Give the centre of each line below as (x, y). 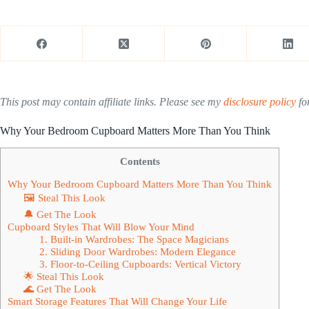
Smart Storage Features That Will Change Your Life (117, 301)
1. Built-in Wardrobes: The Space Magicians (134, 239)
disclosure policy (260, 102)
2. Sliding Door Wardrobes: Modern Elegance (137, 251)
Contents (140, 161)
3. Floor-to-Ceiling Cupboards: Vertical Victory (140, 263)
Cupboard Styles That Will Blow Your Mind (101, 226)
